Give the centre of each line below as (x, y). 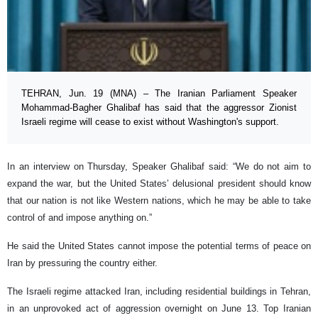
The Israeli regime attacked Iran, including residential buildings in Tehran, (159, 291)
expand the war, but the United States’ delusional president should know (159, 183)
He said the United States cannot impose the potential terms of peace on (159, 246)
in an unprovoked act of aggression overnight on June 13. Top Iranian (159, 308)
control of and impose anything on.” (79, 217)
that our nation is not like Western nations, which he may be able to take (159, 200)
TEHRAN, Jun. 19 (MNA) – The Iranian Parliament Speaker (159, 93)
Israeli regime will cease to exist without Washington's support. (150, 121)
